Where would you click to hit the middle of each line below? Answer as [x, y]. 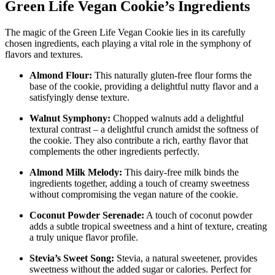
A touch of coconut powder [198, 215]
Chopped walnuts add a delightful [177, 118]
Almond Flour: [61, 76]
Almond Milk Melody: [76, 172]
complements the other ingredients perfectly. [114, 152]
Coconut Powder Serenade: [87, 215]
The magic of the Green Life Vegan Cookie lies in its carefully [125, 33]
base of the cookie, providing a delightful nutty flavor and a [144, 87]
